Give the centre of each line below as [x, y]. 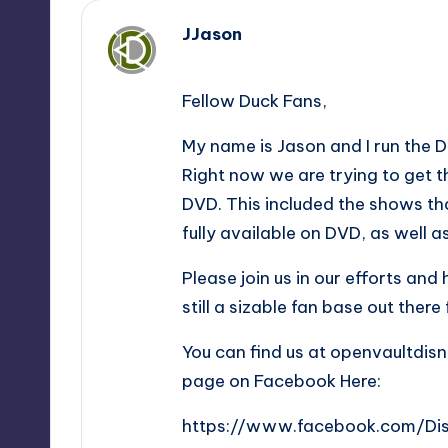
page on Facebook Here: [281, 381]
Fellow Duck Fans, [254, 101]
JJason [212, 34]
